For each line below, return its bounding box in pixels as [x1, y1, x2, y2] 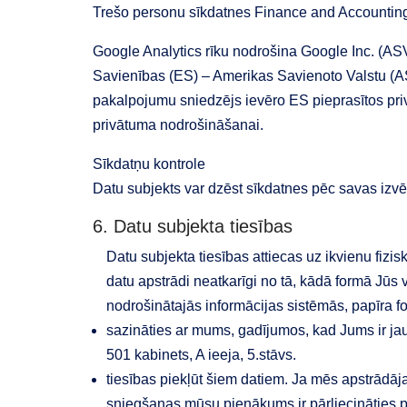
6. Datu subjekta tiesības [93, 216, 293, 236]
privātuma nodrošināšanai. [93, 117, 263, 133]
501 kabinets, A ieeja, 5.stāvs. [106, 347, 296, 362]
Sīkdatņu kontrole [93, 156, 205, 172]
